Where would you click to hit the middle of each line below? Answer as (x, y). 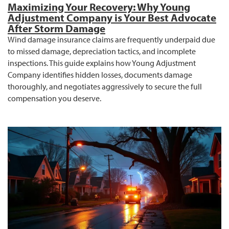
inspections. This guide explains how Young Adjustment (102, 63)
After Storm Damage (56, 28)
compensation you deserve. (54, 98)
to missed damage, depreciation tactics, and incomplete (102, 51)
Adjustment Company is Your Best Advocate (112, 17)
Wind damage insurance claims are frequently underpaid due (111, 39)
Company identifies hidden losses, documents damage (100, 74)
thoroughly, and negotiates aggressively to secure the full (105, 86)
